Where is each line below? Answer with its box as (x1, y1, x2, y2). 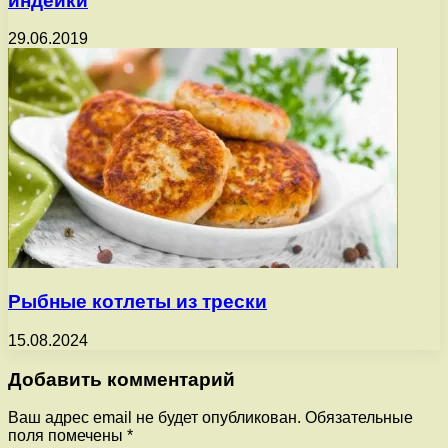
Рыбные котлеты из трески (8, 291, 267, 313)
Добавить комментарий (8, 368, 235, 390)
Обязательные (305, 409, 413, 427)
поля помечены (8, 427, 127, 445)
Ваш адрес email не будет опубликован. (8, 409, 301, 427)
